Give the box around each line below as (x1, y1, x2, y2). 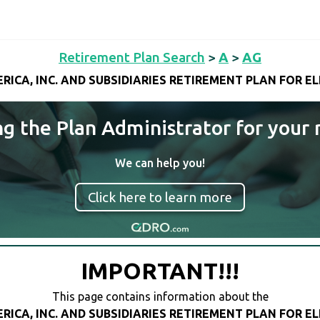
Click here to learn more (88, 189, 232, 205)
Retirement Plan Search (59, 49, 205, 65)
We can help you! (115, 156, 205, 169)
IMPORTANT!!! (81, 258, 239, 284)
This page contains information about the (51, 290, 269, 304)
